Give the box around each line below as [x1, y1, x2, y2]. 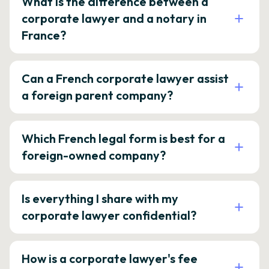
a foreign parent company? [22, 88, 173, 103]
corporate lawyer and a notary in [22, 11, 207, 26]
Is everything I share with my [22, 191, 178, 206]
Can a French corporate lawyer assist [22, 71, 229, 86]
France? [22, 28, 66, 43]
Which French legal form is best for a [22, 131, 225, 146]
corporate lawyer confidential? [22, 208, 196, 223]
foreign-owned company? [22, 148, 166, 163]
